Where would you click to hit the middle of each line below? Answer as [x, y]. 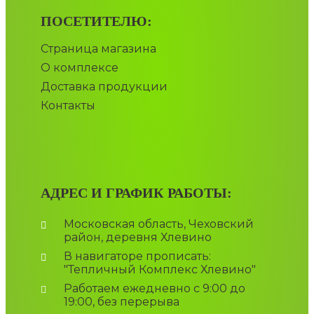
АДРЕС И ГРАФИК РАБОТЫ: [136, 193]
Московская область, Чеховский [158, 224]
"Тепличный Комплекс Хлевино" [159, 270]
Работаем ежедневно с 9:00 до [154, 289]
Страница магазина [98, 49]
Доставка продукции [104, 87]
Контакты [68, 106]
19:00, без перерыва [121, 302]
